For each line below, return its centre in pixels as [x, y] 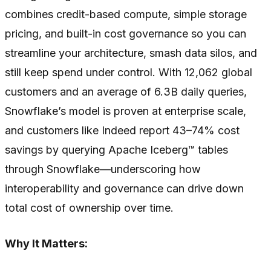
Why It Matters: [46, 243]
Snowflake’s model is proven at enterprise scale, [126, 111]
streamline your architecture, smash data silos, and [131, 53]
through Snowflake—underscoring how [103, 169]
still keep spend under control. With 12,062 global [129, 72]
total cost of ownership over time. [89, 208]
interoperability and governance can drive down [124, 188]
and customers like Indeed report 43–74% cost [122, 130]
